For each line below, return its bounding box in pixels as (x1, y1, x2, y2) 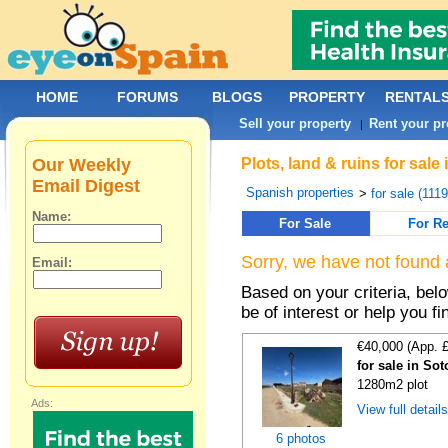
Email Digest (32, 176, 141, 196)
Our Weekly (32, 155, 132, 175)
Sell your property (239, 116, 352, 131)
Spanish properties (246, 185, 355, 200)
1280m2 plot (357, 377, 429, 392)
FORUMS (117, 89, 178, 105)
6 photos (276, 431, 327, 446)
